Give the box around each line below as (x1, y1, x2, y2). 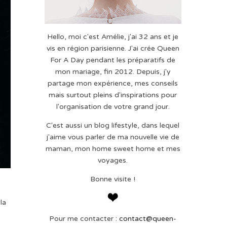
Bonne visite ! (90, 175, 136, 183)
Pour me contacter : (49, 214, 120, 223)
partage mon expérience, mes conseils (48, 79, 178, 88)
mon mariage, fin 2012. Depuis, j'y (55, 67, 171, 76)
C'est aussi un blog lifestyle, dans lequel (46, 121, 180, 130)
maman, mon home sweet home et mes (45, 144, 180, 153)
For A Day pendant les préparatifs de (50, 56, 176, 64)
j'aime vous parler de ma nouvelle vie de (46, 133, 179, 141)
